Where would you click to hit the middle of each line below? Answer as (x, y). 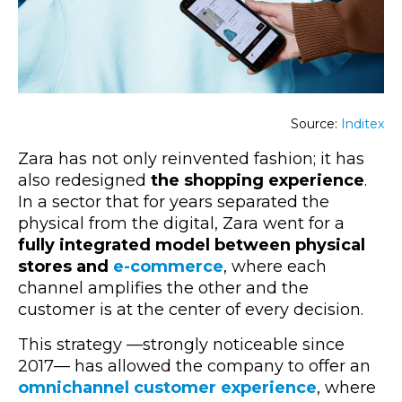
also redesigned (84, 180)
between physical (290, 245)
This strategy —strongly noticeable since (181, 344)
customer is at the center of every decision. (191, 309)
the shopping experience (258, 180)
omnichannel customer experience (167, 387)
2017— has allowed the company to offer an (194, 366)
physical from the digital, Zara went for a (181, 223)
